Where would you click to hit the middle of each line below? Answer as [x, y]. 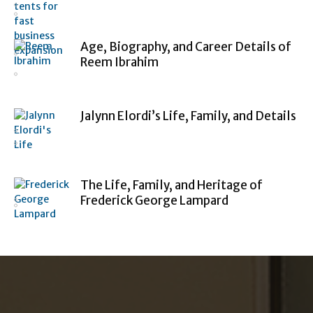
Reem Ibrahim [119, 62]
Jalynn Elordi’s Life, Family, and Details [188, 116]
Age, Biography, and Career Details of [186, 47]
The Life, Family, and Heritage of [172, 185]
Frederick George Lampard [154, 201]
